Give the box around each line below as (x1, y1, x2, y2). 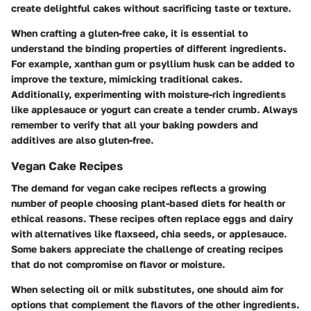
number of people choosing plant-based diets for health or (11, 196, 285, 209)
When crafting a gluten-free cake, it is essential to (11, 26, 248, 39)
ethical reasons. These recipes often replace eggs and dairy (11, 212, 293, 224)
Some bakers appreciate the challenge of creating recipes (11, 242, 283, 255)
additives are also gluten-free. (11, 133, 153, 146)
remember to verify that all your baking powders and (11, 118, 258, 131)
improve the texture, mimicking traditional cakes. (11, 72, 242, 85)
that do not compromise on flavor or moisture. (11, 258, 225, 270)
